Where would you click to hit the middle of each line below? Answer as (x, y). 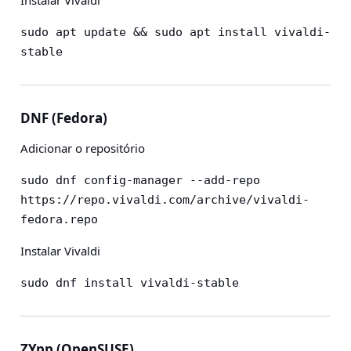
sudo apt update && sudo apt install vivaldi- (175, 32)
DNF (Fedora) (64, 118)
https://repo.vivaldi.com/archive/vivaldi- (165, 200)
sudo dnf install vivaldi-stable (130, 283)
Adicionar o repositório (83, 148)
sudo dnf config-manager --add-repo (140, 180)
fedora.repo (59, 219)
